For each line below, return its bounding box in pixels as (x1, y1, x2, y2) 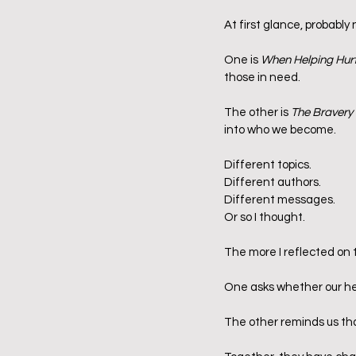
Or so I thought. (224, 211, 305, 224)
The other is (224, 106, 291, 119)
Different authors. (224, 176, 321, 189)
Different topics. (224, 159, 311, 172)
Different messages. (224, 194, 335, 207)
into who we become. (224, 124, 336, 137)
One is (224, 54, 261, 67)
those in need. (224, 72, 300, 84)
